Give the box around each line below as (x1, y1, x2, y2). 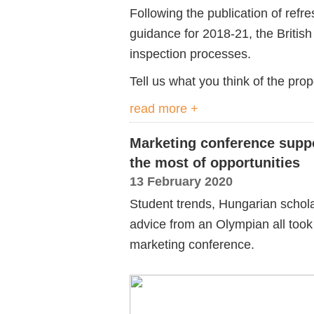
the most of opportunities (130, 155, 300, 170)
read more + (130, 101, 198, 116)
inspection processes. (130, 46, 251, 61)
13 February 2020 (130, 174, 233, 189)
